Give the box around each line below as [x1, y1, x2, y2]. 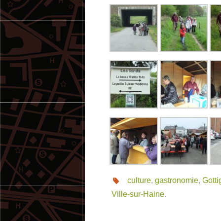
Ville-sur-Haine [111, 190, 164, 199]
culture [127, 176, 151, 185]
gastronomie [154, 176, 198, 185]
